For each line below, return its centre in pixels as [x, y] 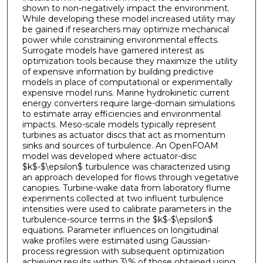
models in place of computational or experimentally [127, 82]
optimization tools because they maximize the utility [130, 61]
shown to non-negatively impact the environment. [126, 9]
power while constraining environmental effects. [120, 40]
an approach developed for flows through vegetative [130, 178]
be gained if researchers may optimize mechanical [125, 30]
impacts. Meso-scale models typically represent [119, 125]
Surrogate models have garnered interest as [113, 51]
